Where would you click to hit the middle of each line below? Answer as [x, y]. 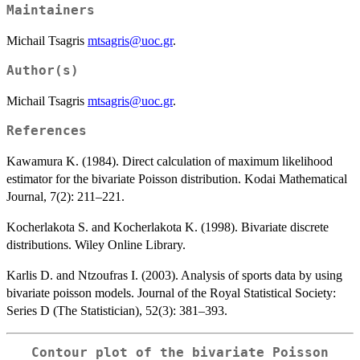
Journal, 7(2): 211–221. [65, 196]
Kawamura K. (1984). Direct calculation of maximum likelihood [170, 161]
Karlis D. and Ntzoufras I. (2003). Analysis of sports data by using [174, 275]
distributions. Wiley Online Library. [96, 244]
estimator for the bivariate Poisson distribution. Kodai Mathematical [177, 178]
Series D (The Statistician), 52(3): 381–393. [117, 310]
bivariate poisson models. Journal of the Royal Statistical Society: [171, 292]
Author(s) [43, 70]
